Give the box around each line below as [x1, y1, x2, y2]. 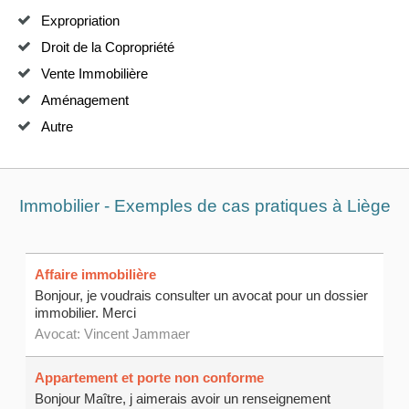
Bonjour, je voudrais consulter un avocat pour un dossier [35, 288, 369, 303]
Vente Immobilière [41, 67, 148, 81]
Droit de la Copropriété [41, 40, 174, 55]
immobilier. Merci [35, 306, 137, 320]
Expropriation [41, 14, 120, 28]
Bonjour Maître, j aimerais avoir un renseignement [35, 392, 331, 406]
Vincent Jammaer [84, 327, 191, 341]
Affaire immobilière [35, 267, 157, 282]
